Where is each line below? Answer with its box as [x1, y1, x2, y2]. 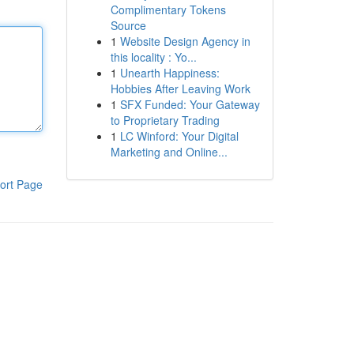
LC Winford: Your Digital [119, 128, 239, 144]
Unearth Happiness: [119, 65, 220, 81]
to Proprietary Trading [110, 112, 220, 128]
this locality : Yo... [110, 49, 197, 65]
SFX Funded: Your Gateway [119, 96, 260, 112]
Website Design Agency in [119, 33, 250, 49]
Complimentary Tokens [110, 2, 226, 17]
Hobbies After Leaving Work [110, 81, 250, 96]
